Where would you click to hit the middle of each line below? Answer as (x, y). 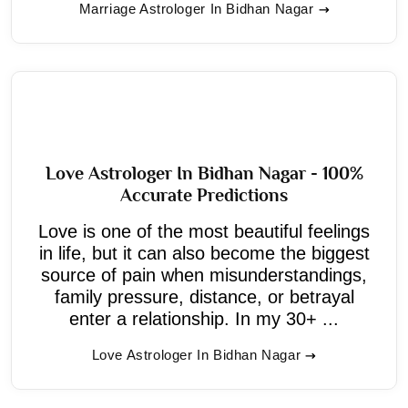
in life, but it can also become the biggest (204, 253)
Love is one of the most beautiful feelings (204, 231)
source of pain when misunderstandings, (204, 275)
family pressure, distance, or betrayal (204, 296)
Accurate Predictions (204, 194)
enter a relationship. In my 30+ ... (204, 318)
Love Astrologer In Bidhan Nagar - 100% (204, 173)
